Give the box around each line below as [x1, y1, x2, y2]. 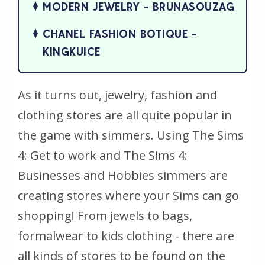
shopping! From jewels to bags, [18, 207, 192, 224]
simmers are [154, 167, 228, 183]
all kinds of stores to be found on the [18, 247, 225, 264]
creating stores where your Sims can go [18, 187, 239, 203]
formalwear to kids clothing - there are [18, 227, 234, 244]
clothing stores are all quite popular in [18, 106, 232, 123]
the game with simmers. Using [18, 127, 192, 143]
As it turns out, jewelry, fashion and [18, 86, 217, 103]
